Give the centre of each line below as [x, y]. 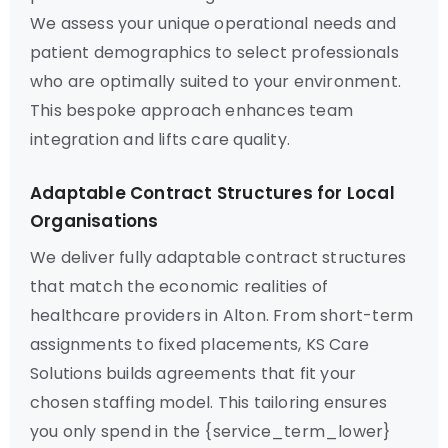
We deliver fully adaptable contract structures [218, 257]
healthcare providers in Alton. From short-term [222, 315]
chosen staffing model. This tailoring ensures [209, 402]
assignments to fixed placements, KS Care [200, 344]
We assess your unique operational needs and [213, 23]
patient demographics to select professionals [214, 52]
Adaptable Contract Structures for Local [212, 193]
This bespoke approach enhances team [192, 110]
